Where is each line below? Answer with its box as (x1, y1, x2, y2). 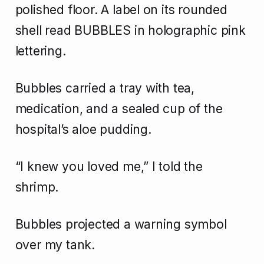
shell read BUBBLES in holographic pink (15, 23, 246, 38)
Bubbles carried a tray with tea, (15, 81, 194, 96)
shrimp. (15, 180, 59, 195)
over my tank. (15, 237, 95, 253)
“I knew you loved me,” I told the (15, 159, 203, 174)
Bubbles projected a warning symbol (15, 217, 227, 232)
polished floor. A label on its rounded (15, 2, 227, 18)
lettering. (15, 44, 66, 59)
